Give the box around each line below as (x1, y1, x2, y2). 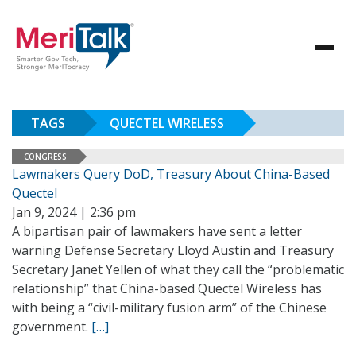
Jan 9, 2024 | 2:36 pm (12, 203, 136, 221)
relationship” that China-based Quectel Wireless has (12, 280, 322, 297)
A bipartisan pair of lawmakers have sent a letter (12, 222, 302, 240)
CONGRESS (24, 150, 67, 162)
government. (12, 318, 91, 335)
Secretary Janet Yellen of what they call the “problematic (12, 261, 344, 278)
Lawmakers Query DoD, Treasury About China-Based (12, 165, 330, 183)
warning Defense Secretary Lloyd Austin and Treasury (12, 242, 334, 259)
